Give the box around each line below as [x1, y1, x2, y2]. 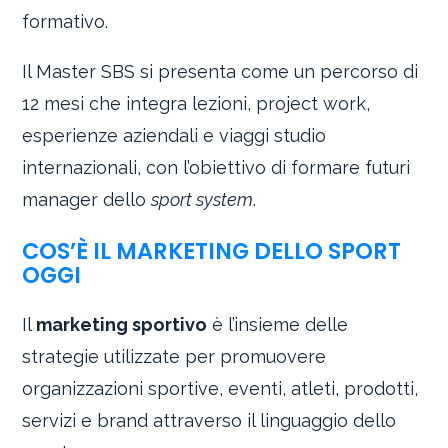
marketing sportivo [36, 314, 208, 336]
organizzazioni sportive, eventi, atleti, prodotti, [22, 378, 419, 400]
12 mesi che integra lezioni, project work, [22, 93, 371, 115]
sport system [151, 189, 254, 211]
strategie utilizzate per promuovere [22, 346, 327, 368]
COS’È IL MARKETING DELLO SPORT [22, 234, 402, 267]
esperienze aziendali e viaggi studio [22, 125, 327, 147]
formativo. [22, 11, 109, 33]
